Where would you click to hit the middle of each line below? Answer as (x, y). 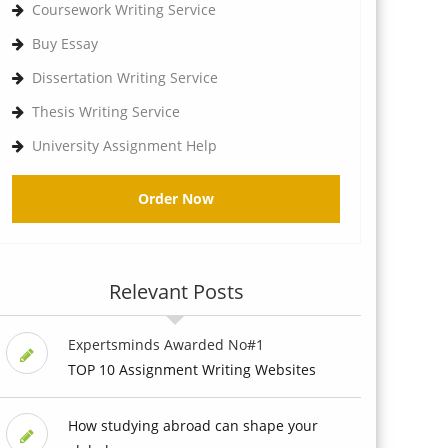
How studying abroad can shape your (192, 425)
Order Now (176, 198)
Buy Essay (65, 43)
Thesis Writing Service (106, 111)
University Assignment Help (124, 145)
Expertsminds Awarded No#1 (165, 344)
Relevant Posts (176, 291)
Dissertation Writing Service (125, 77)
